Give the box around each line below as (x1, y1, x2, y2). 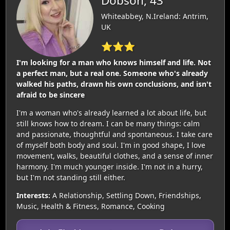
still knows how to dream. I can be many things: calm (16, 118, 200, 128)
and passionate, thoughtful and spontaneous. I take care (16, 129, 213, 139)
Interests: (16, 190, 50, 200)
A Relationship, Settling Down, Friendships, (50, 190, 201, 200)
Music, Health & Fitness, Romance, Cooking (16, 201, 165, 211)
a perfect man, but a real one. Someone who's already (16, 68, 208, 78)
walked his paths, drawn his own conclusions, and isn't (16, 79, 212, 89)
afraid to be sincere (16, 89, 85, 100)
